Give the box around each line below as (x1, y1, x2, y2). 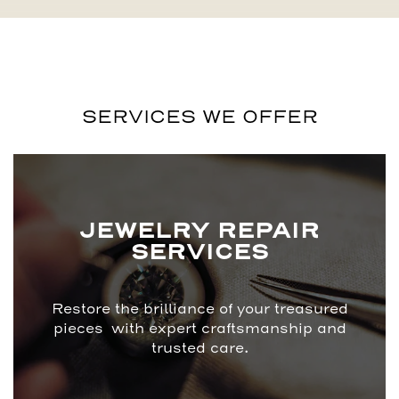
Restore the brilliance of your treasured (51, 300, 348, 319)
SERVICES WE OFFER (81, 104, 318, 129)
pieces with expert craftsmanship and (53, 320, 346, 338)
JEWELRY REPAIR (79, 216, 320, 248)
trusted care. (151, 339, 248, 358)
